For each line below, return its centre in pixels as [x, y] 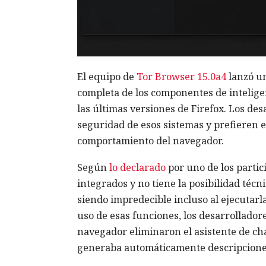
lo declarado [137, 168]
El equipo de [107, 77]
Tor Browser [165, 77]
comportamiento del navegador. [150, 141]
